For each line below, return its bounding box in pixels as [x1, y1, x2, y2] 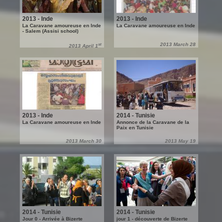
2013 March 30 [66, 138, 102, 144]
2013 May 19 [165, 138, 196, 144]
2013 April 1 [69, 43, 98, 49]
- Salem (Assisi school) [22, 28, 78, 34]
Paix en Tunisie [116, 125, 154, 130]
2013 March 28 [160, 42, 196, 47]
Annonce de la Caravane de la [116, 119, 189, 125]
